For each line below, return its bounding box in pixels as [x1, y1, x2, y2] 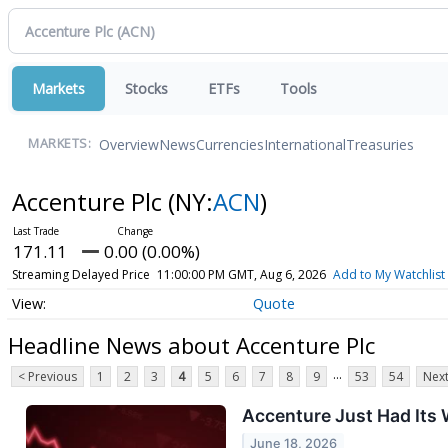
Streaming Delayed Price [11, 266, 150, 283]
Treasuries [346, 134, 414, 154]
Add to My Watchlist [332, 266, 445, 283]
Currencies [196, 134, 264, 154]
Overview [99, 134, 159, 154]
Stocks [125, 79, 168, 98]
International [264, 134, 346, 154]
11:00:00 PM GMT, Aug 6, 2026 [156, 266, 326, 283]
